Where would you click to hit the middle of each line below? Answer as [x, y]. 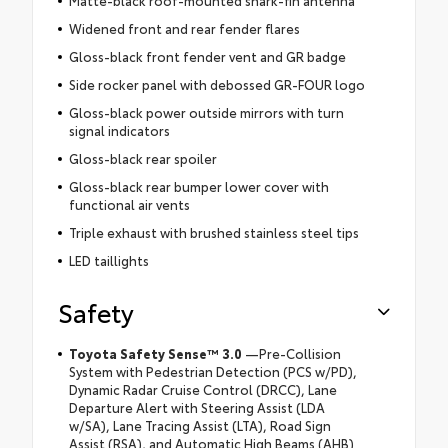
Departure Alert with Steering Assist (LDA [196, 407]
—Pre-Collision [291, 353]
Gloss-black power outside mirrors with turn [206, 112]
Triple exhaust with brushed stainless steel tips [213, 232]
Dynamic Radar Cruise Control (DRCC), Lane [202, 389]
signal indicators [119, 130]
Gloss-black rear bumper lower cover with [198, 186]
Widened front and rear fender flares [184, 28]
